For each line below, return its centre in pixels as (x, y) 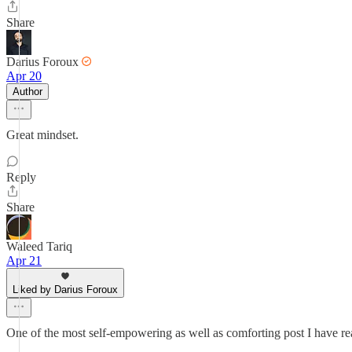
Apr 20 (24, 76)
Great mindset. (42, 135)
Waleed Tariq (39, 246)
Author (27, 92)
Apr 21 (24, 260)
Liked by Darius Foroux (65, 290)
